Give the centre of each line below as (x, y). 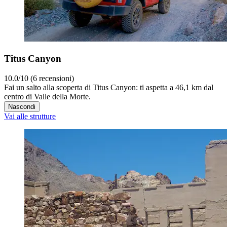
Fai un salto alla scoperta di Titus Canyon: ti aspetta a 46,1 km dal (109, 87)
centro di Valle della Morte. (47, 96)
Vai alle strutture (30, 116)
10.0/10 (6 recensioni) (39, 78)
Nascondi (22, 106)
